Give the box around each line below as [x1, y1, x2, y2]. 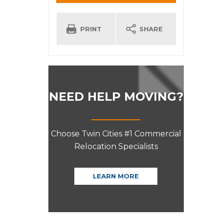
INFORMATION [63, 15, 111, 22]
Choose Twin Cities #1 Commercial [50, 129, 181, 138]
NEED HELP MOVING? [48, 89, 183, 104]
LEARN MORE [93, 172, 139, 180]
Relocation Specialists [74, 142, 158, 151]
